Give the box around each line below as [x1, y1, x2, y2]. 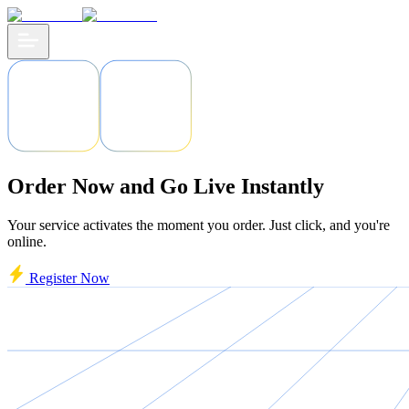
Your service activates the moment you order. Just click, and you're [7, 216, 390, 233]
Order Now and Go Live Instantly [7, 173, 324, 198]
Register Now [26, 269, 110, 286]
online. [7, 233, 47, 249]
